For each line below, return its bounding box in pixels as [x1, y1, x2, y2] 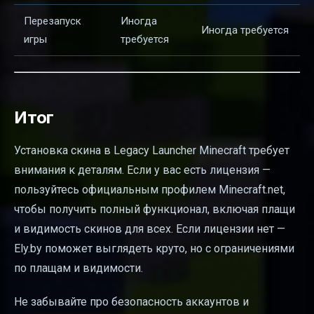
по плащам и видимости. [14, 261, 143, 275]
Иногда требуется [201, 23, 289, 36]
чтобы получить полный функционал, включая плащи [14, 203, 295, 217]
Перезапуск [24, 14, 81, 27]
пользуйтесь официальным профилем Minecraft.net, [14, 183, 285, 197]
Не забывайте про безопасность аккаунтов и [14, 295, 249, 309]
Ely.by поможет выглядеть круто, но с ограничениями [14, 242, 294, 256]
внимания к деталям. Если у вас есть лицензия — [14, 163, 271, 177]
